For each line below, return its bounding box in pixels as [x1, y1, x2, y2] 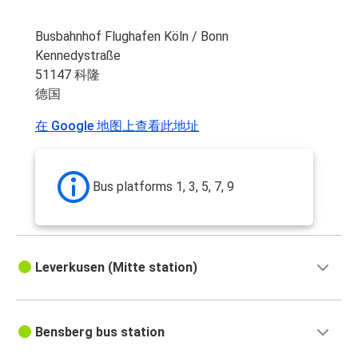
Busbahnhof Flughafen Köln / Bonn [35, 29, 229, 45]
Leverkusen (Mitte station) [35, 260, 197, 276]
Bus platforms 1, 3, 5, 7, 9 [93, 179, 234, 195]
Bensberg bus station [35, 324, 165, 340]
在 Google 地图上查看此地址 [35, 118, 199, 134]
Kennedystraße [35, 48, 121, 64]
